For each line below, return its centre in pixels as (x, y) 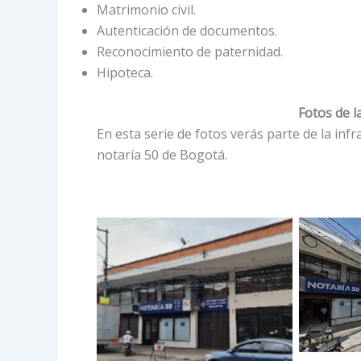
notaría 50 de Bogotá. (162, 154)
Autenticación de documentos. (187, 30)
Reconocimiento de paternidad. (190, 51)
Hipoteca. (125, 72)
